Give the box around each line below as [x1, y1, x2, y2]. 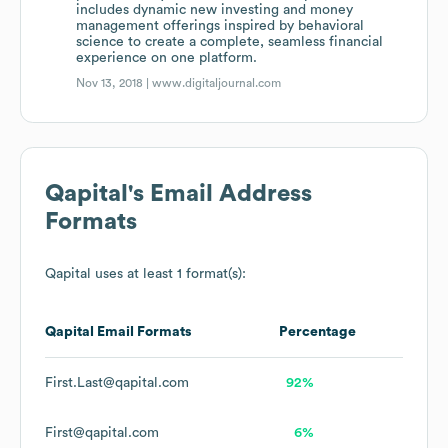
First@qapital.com [45, 426, 159, 441]
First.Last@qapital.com [45, 376, 189, 391]
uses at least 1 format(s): [91, 267, 246, 282]
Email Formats [94, 325, 192, 340]
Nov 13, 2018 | [76, 77, 153, 90]
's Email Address [128, 182, 312, 207]
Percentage [279, 325, 356, 340]
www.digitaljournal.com [152, 77, 282, 90]
